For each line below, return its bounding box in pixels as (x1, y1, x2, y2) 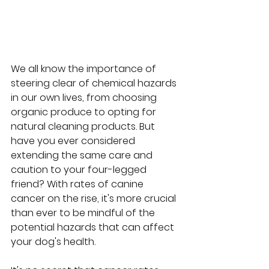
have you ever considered (11, 134, 138, 148)
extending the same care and (11, 148, 155, 163)
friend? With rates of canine (11, 177, 146, 192)
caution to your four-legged (11, 163, 149, 177)
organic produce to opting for (11, 105, 159, 119)
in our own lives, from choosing (11, 91, 159, 105)
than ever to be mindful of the (11, 206, 157, 220)
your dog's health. (11, 235, 98, 249)
